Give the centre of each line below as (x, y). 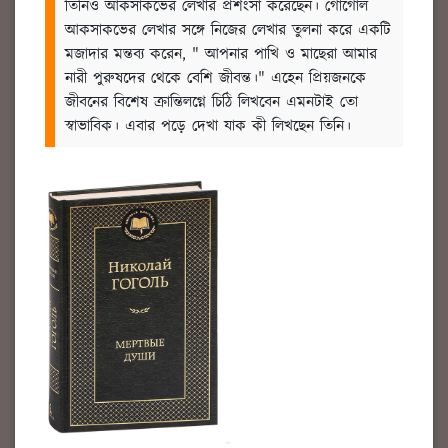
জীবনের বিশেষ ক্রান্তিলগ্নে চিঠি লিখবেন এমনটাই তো (211, 102)
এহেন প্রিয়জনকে (318, 78)
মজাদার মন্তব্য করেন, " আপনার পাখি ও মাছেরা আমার (221, 54)
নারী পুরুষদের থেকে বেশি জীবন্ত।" (165, 78)
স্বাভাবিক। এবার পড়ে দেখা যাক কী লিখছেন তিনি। (211, 126)
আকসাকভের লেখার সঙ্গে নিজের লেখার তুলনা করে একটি (228, 30)
